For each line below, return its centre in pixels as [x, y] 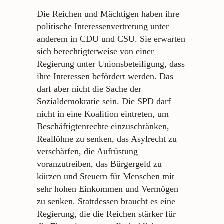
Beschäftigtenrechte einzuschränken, [103, 127]
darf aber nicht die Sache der [89, 89]
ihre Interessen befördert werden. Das [105, 77]
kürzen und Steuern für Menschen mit [106, 177]
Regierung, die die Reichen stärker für [106, 214]
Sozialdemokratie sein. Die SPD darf [104, 102]
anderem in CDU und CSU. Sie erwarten [111, 39]
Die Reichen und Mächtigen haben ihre [108, 14]
